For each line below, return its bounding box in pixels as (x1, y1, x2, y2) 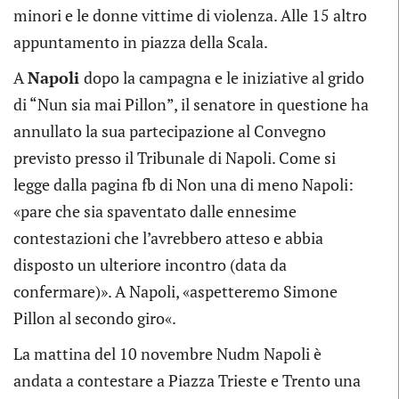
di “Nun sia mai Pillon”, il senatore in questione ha (13, 93, 369, 115)
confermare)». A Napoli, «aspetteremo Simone (13, 280, 338, 302)
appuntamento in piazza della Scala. (13, 30, 268, 53)
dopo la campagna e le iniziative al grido (84, 66, 364, 88)
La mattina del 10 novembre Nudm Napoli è (13, 342, 322, 364)
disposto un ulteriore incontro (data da (13, 253, 287, 275)
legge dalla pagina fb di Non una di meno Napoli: (13, 173, 354, 195)
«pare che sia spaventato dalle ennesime (13, 199, 297, 222)
